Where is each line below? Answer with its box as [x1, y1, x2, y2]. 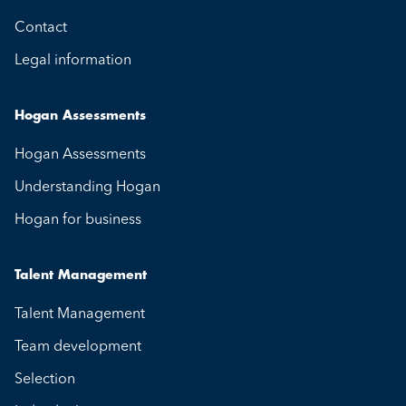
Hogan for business [14, 212, 141, 227]
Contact [14, 20, 67, 35]
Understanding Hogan [14, 179, 160, 195]
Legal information [14, 53, 131, 68]
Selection [14, 372, 75, 387]
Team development [14, 339, 141, 354]
